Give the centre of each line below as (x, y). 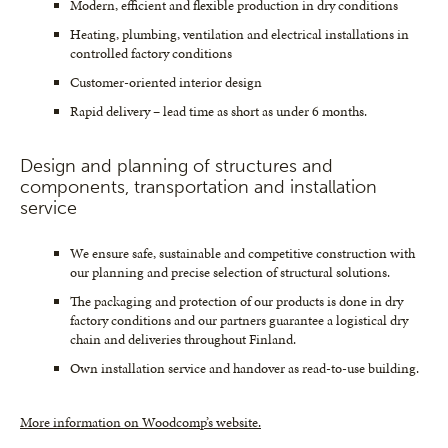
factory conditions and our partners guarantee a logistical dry (239, 321)
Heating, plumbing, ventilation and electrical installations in (239, 35)
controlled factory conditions (151, 54)
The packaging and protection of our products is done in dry (236, 302)
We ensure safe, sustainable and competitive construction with (242, 254)
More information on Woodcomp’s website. (140, 423)
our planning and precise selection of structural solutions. (230, 273)
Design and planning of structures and (176, 166)
